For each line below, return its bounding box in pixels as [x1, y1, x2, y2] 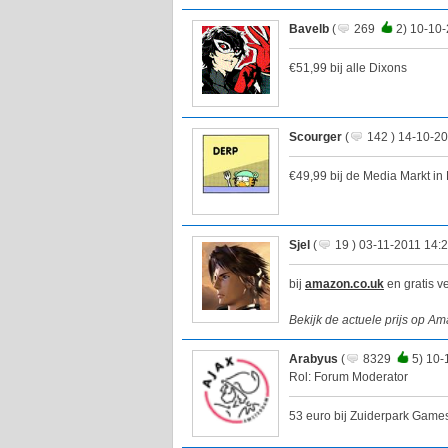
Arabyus [289, 352, 338, 367]
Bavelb [289, 22, 329, 37]
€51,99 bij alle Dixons [289, 61, 407, 76]
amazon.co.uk [305, 277, 384, 292]
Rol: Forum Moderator [289, 370, 408, 385]
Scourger [289, 130, 342, 145]
